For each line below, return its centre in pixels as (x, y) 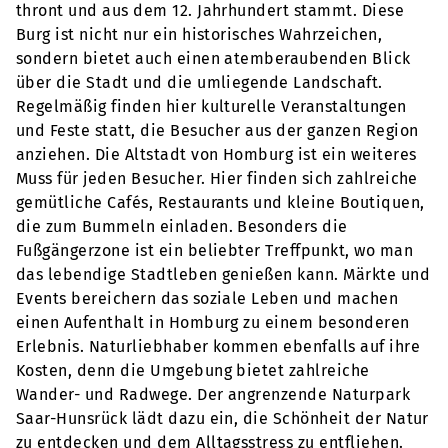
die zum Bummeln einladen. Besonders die (182, 227)
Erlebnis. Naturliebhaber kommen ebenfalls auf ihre (218, 347)
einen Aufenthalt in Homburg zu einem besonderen (213, 323)
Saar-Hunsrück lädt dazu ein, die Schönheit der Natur (222, 419)
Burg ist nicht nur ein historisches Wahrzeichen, (199, 35)
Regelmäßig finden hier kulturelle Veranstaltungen (211, 107)
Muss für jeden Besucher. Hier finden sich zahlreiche (217, 179)
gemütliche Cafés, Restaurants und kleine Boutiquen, (220, 203)
